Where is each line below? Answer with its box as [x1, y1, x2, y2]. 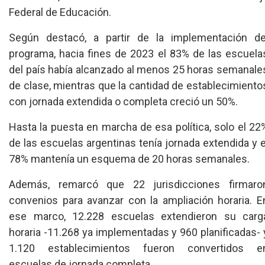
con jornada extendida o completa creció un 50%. [9, 95, 238, 108]
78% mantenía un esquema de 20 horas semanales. [9, 153, 250, 165]
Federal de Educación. [9, 6, 111, 18]
